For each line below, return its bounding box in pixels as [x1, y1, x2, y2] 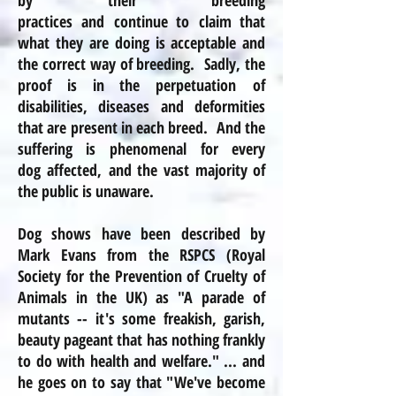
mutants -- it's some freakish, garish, [18, 308, 265, 329]
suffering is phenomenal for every [18, 138, 265, 159]
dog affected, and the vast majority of [18, 159, 265, 180]
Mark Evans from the [18, 244, 180, 265]
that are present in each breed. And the [18, 117, 265, 138]
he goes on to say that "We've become [18, 371, 265, 392]
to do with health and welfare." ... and [18, 350, 265, 371]
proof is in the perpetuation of [18, 74, 265, 95]
